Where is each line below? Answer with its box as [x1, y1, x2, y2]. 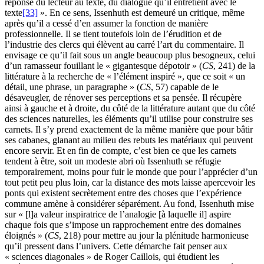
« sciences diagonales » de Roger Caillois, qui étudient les [5, 251, 219, 262]
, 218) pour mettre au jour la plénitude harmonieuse [59, 230, 249, 240]
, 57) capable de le [151, 81, 219, 92]
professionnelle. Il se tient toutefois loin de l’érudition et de [5, 28, 222, 39]
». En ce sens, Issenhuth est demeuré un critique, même [38, 7, 245, 18]
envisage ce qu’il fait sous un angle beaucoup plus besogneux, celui [5, 49, 255, 60]
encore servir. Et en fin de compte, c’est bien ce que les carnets [5, 145, 236, 156]
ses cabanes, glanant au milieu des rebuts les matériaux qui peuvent [5, 134, 253, 145]
